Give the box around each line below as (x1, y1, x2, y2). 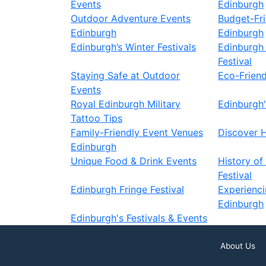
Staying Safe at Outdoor (71, 69, 180, 81)
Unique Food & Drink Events (71, 155, 197, 167)
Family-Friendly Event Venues (71, 126, 203, 138)
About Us (220, 241, 255, 251)
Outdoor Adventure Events (71, 12, 191, 24)
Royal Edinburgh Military (71, 98, 180, 110)
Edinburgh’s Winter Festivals (71, 41, 196, 53)
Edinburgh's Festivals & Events (71, 212, 207, 224)
